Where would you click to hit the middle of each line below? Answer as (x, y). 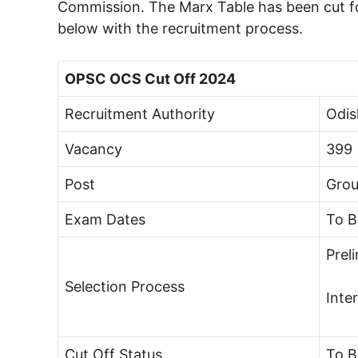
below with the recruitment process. (180, 28)
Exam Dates (105, 219)
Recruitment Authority (140, 113)
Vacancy (93, 149)
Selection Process (125, 286)
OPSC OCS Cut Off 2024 (150, 78)
